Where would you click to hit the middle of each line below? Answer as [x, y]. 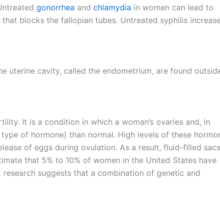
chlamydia [112, 7]
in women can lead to [172, 7]
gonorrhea [57, 7]
